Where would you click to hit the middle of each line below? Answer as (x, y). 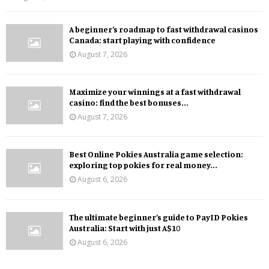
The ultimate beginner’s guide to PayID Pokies (159, 217)
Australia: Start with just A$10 (125, 228)
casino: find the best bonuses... (129, 102)
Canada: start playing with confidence (142, 40)
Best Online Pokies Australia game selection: (156, 154)
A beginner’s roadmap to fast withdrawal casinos (164, 29)
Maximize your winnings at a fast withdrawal (155, 91)
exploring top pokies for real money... (143, 165)
